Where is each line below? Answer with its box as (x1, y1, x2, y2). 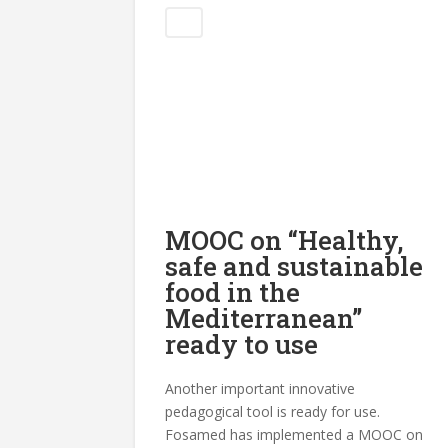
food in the (165, 274, 301, 309)
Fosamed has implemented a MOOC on (165, 424, 424, 444)
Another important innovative (165, 378, 356, 398)
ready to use (165, 326, 319, 361)
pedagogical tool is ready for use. (165, 401, 381, 421)
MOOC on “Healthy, (165, 222, 404, 257)
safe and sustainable (165, 248, 424, 283)
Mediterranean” (165, 300, 363, 335)
